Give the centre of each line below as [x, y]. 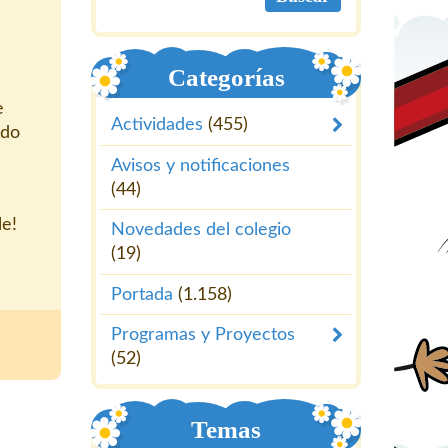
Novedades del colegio [201, 230]
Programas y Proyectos [203, 335]
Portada [142, 294]
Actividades [157, 125]
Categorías [226, 78]
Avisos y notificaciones [200, 165]
